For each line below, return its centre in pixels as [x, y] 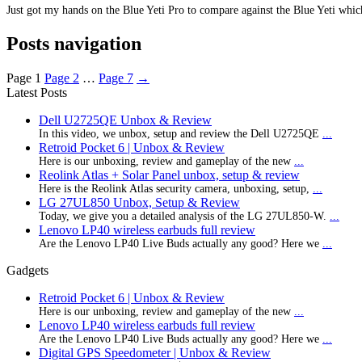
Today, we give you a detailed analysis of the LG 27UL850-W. [184, 217]
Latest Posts [37, 93]
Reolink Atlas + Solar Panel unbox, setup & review [169, 175]
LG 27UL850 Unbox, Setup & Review [139, 203]
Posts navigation [74, 44]
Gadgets [27, 271]
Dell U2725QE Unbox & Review [125, 120]
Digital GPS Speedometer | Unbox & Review [155, 353]
